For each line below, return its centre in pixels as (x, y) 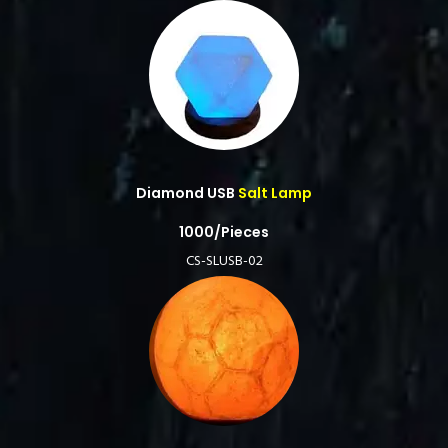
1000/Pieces (224, 232)
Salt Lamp (273, 193)
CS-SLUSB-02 (224, 261)
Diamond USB (185, 193)
